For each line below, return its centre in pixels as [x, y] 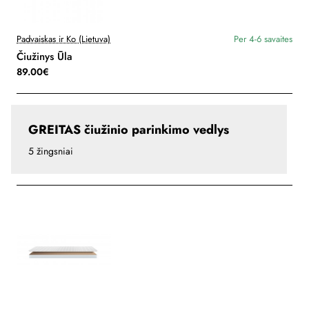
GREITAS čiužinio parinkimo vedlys [129, 130]
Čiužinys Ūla [44, 57]
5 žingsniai [51, 151]
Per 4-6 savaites [263, 39]
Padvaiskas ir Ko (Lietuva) [63, 39]
